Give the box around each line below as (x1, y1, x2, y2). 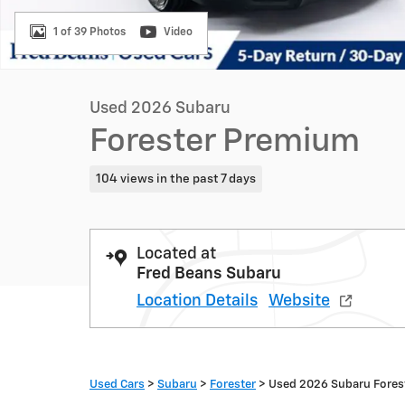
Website (268, 292, 330, 309)
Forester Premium (89, 126, 360, 158)
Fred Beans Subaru (137, 265, 281, 282)
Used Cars (89, 378, 145, 391)
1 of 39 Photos (53, 26, 126, 38)
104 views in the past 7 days (95, 172, 256, 185)
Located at (137, 245, 216, 262)
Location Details (137, 292, 258, 309)
